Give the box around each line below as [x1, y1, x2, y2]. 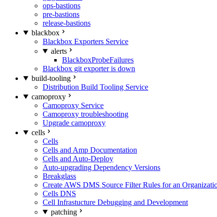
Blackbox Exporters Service [43, 37, 128, 46]
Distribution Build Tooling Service [43, 83, 148, 91]
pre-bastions [43, 10, 79, 18]
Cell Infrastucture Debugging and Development [43, 198, 188, 206]
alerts [50, 47, 67, 55]
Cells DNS [43, 189, 76, 198]
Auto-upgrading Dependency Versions [43, 163, 160, 171]
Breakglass [43, 172, 76, 180]
